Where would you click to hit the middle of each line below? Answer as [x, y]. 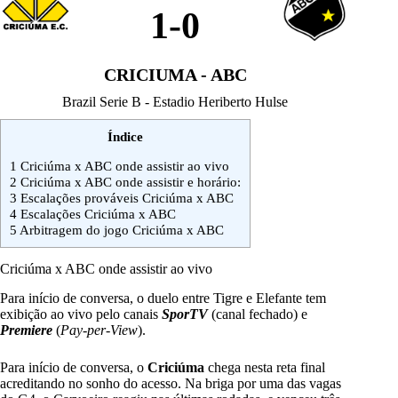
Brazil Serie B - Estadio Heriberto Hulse [175, 102]
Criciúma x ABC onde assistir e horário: [129, 182]
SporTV [187, 314]
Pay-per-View [99, 330]
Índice [125, 137]
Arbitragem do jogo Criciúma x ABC [120, 230]
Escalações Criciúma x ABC [96, 214]
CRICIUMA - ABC [175, 75]
